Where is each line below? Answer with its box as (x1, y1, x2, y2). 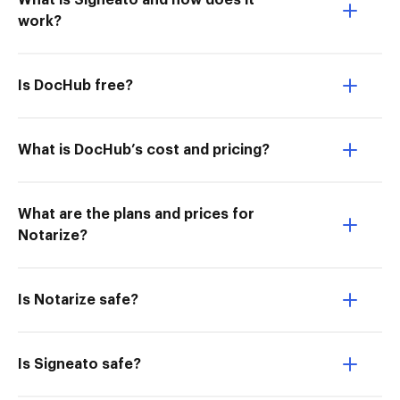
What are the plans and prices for (18, 207, 254, 221)
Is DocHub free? (18, 79, 133, 93)
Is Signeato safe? (18, 357, 141, 371)
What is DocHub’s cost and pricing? (18, 143, 270, 157)
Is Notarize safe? (18, 293, 138, 307)
